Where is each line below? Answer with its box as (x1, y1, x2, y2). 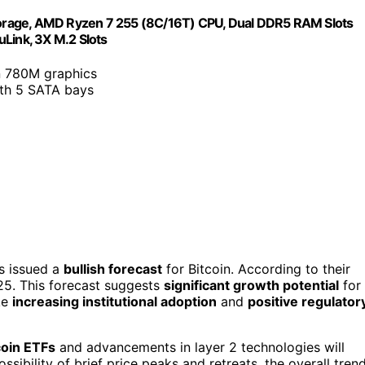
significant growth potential (164, 277, 339, 294)
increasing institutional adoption (12, 293, 217, 310)
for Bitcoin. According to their (162, 261, 350, 278)
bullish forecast (64, 261, 162, 278)
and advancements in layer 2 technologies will (55, 339, 345, 356)
